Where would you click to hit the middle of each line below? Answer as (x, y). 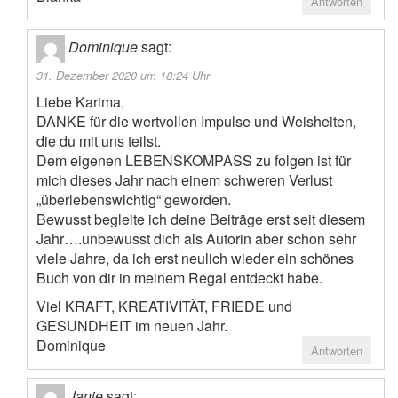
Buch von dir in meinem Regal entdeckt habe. (179, 278)
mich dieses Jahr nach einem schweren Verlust (184, 180)
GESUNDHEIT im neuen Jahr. (132, 326)
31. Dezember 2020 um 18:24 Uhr (123, 76)
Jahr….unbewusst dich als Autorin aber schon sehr (196, 239)
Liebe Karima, (80, 102)
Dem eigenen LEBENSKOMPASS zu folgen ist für (194, 161)
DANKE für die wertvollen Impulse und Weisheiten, (196, 122)
